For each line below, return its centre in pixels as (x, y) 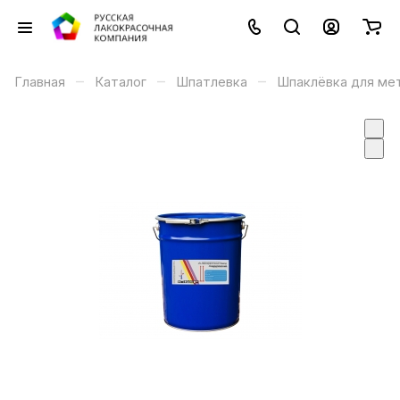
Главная (40, 82)
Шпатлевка (212, 82)
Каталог (121, 82)
